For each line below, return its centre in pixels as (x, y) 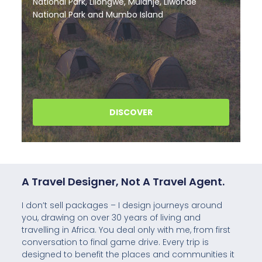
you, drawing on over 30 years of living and (111, 218)
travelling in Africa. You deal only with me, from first (126, 230)
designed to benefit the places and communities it (128, 254)
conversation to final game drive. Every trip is (115, 242)
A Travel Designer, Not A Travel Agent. (123, 182)
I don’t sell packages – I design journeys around (122, 205)
